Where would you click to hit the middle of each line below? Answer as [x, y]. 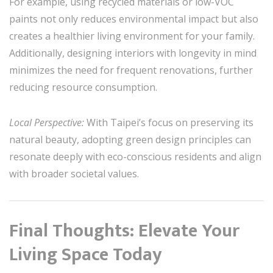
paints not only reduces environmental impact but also [134, 19]
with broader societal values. [74, 173]
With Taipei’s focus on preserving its [170, 122]
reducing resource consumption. [83, 87]
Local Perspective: [48, 122]
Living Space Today [86, 254]
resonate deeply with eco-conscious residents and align [135, 156]
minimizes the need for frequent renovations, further [131, 70]
